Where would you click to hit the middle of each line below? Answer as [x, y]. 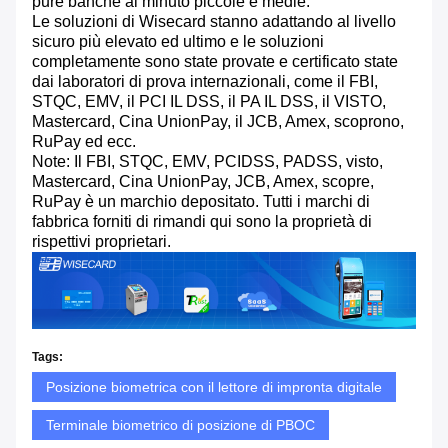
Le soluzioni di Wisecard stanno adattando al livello [214, 22]
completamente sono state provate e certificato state [215, 62]
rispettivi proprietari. [101, 242]
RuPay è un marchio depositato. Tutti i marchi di [201, 202]
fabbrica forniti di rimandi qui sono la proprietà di [202, 222]
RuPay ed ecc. [84, 142]
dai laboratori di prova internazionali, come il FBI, [205, 82]
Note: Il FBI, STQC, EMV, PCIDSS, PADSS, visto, [207, 162]
